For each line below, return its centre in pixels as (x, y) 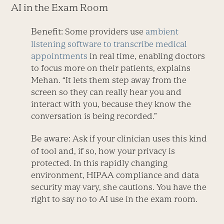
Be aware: (52, 138)
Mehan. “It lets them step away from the (109, 80)
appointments (59, 56)
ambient (162, 32)
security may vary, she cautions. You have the (119, 187)
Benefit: (47, 31)
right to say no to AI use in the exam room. (114, 199)
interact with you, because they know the (111, 104)
